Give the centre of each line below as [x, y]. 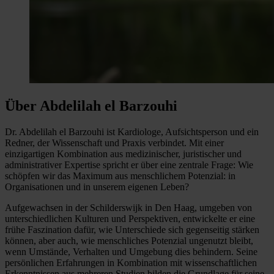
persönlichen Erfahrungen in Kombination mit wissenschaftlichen [131, 262]
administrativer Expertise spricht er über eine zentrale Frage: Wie [129, 165]
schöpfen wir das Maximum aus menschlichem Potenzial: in [120, 176]
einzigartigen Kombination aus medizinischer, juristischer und [123, 154]
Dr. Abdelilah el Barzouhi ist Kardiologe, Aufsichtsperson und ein [132, 131]
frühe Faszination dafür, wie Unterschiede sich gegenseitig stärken [132, 229]
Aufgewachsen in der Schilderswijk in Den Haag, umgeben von [128, 207]
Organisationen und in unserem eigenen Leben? [97, 187]
